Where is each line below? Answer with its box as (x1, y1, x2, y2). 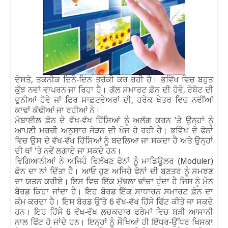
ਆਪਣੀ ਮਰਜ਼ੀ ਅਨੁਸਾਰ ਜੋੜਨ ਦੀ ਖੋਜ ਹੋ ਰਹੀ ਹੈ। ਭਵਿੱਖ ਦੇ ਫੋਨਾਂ (15, 126, 213, 135)
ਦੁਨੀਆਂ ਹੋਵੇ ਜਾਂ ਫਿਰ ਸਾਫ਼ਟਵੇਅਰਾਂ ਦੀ (15, 95, 132, 104)
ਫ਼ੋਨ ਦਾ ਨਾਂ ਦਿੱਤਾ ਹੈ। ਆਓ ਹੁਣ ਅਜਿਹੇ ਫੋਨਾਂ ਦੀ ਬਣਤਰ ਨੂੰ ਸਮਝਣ (15, 166, 213, 176)
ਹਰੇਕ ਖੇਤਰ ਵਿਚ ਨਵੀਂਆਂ (137, 95, 214, 104)
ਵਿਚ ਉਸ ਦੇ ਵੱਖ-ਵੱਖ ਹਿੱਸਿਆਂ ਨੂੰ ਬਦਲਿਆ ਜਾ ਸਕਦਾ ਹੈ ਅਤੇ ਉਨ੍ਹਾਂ (15, 136, 213, 145)
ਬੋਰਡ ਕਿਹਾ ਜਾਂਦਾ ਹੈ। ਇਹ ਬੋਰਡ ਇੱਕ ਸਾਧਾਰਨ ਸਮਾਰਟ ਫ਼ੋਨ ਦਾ (15, 187, 213, 196)
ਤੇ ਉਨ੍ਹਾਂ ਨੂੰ (177, 116, 213, 125)
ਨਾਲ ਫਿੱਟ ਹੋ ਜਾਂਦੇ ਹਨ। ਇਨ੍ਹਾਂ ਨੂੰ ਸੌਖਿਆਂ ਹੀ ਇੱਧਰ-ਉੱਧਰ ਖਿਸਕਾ (15, 217, 213, 226)
